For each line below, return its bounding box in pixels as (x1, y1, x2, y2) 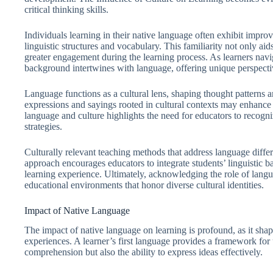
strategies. (24, 121, 62, 132)
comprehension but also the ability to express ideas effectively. (24, 247, 263, 258)
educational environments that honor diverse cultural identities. (24, 179, 264, 190)
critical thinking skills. (24, 4, 108, 15)
